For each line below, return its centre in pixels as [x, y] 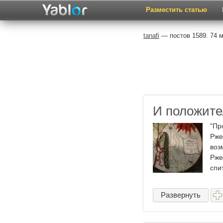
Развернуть [181, 195]
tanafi [151, 36]
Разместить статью [176, 10]
